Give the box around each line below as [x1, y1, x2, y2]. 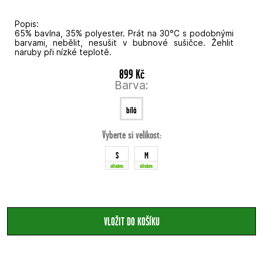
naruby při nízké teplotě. [14, 47, 112, 58]
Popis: [14, 19, 39, 29]
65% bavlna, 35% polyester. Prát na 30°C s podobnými [14, 28, 234, 39]
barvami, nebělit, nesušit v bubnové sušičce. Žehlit [14, 38, 234, 48]
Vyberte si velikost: [102, 129, 161, 141]
